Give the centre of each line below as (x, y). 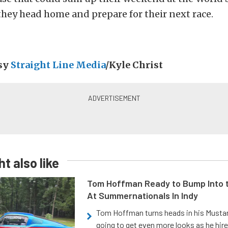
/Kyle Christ (134, 65)
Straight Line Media (58, 65)
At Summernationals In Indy (143, 196)
